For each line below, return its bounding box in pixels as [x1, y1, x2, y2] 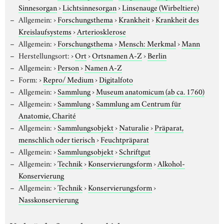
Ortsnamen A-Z [91, 49, 142, 60]
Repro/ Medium [42, 73, 93, 84]
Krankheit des [155, 13, 199, 24]
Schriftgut [118, 145, 150, 156]
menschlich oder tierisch [18, 133, 95, 144]
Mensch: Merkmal [118, 37, 176, 48]
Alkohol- [157, 157, 185, 168]
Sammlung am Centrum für [95, 97, 181, 108]
